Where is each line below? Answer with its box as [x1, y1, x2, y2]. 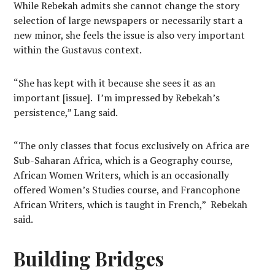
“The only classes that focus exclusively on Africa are [14, 139, 250, 152]
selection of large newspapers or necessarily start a [14, 14, 243, 27]
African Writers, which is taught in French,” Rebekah [14, 198, 248, 211]
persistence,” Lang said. [14, 106, 118, 119]
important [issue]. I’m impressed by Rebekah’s [14, 91, 220, 104]
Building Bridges [14, 246, 165, 271]
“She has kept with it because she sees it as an [14, 76, 216, 90]
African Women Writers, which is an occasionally [14, 168, 230, 182]
